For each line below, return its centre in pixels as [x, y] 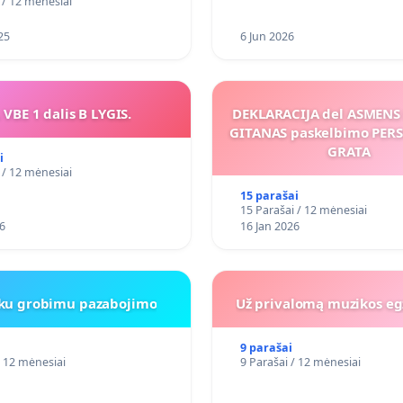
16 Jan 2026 [269, 227]
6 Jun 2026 [267, 37]
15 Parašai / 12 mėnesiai [303, 210]
